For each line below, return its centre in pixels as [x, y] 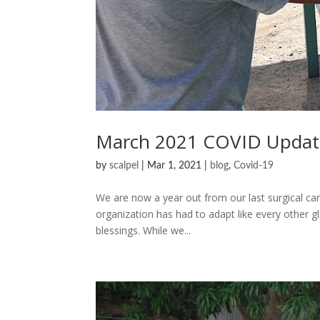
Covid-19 [254, 165]
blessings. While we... [144, 230]
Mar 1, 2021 [175, 165]
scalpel [124, 165]
